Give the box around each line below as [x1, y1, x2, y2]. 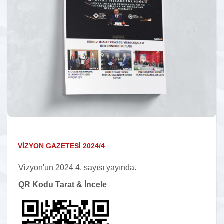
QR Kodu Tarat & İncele [18, 180, 107, 189]
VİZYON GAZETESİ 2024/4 [18, 142, 105, 150]
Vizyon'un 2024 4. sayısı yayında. [18, 163, 136, 172]
